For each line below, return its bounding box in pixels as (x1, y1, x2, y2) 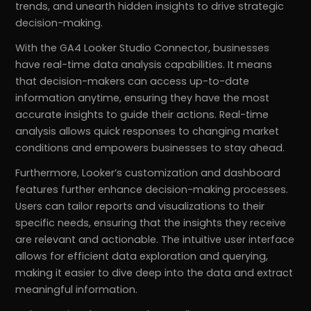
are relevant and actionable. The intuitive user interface (15, 233, 295, 247)
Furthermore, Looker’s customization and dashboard (15, 166, 281, 180)
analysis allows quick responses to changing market (15, 124, 280, 139)
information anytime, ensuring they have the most (15, 91, 270, 106)
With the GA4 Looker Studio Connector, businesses (15, 41, 270, 56)
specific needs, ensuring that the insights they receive (15, 216, 287, 230)
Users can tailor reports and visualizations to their (15, 199, 265, 214)
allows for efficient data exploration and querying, (15, 249, 269, 264)
